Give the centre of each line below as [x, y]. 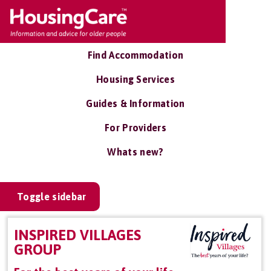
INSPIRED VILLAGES [77, 235]
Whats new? [135, 152]
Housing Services [135, 79]
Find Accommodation [135, 55]
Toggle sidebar [52, 197]
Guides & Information [135, 103]
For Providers [135, 128]
